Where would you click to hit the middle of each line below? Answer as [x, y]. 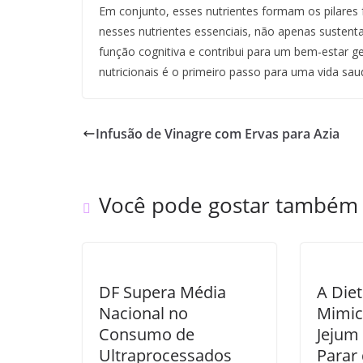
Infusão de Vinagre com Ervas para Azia [218, 134]
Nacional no [143, 314]
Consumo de [147, 335]
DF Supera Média [162, 293]
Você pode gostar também [228, 205]
